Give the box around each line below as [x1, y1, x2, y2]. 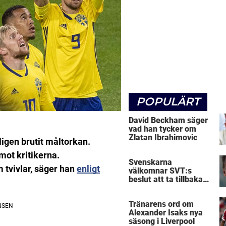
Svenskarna [129, 157, 172, 167]
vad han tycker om [129, 124, 196, 134]
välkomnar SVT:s [129, 166, 192, 176]
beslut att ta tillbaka [129, 175, 203, 185]
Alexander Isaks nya [129, 208, 203, 218]
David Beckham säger [129, 115, 208, 125]
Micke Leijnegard [129, 183, 192, 193]
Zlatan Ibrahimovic [129, 132, 197, 142]
